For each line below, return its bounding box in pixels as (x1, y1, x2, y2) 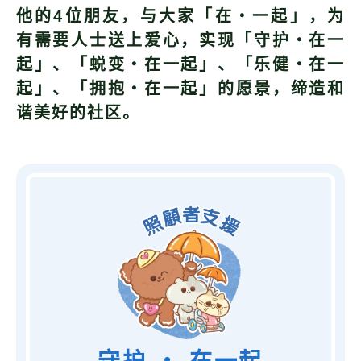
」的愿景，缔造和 (199, 80, 346, 98)
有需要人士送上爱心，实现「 (16, 31, 255, 50)
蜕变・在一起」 (89, 56, 218, 74)
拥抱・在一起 (89, 80, 200, 98)
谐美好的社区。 (16, 104, 140, 122)
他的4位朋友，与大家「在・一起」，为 (16, 7, 345, 26)
